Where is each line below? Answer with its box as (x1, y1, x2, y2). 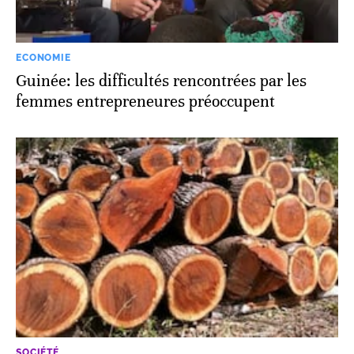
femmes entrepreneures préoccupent (16, 91, 275, 111)
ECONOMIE (16, 51, 71, 63)
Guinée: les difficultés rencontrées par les (16, 70, 307, 91)
